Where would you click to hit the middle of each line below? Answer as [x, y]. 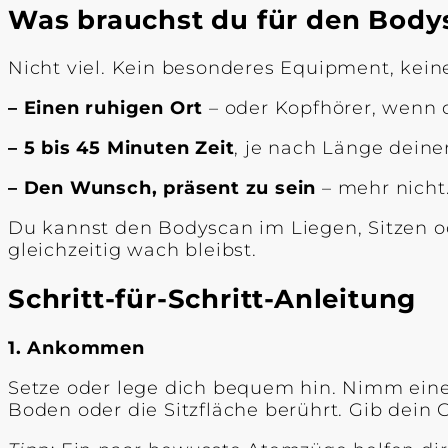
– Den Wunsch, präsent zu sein [162, 188]
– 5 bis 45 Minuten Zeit [121, 148]
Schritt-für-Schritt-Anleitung [212, 298]
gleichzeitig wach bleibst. [132, 250]
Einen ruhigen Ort [113, 108]
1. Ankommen [76, 347]
